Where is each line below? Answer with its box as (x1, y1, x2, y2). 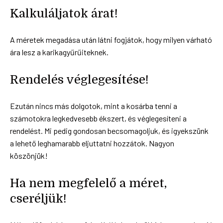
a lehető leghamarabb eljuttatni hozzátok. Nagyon (10, 138, 174, 148)
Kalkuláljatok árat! (10, 6, 118, 20)
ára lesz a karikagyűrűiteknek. (10, 47, 109, 57)
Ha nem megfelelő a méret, (10, 176, 167, 190)
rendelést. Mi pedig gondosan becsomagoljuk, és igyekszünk (10, 125, 209, 135)
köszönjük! (10, 150, 48, 160)
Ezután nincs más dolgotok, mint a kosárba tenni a (10, 101, 177, 111)
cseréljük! (10, 191, 67, 206)
